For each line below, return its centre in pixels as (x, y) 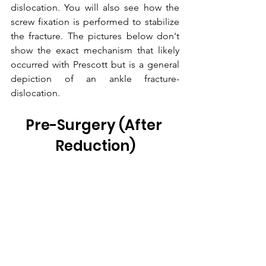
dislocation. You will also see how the (95, 7)
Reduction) (95, 145)
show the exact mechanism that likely (95, 50)
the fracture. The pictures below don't (95, 36)
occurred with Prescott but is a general (95, 64)
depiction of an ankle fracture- (95, 78)
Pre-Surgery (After (95, 125)
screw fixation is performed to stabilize (95, 21)
